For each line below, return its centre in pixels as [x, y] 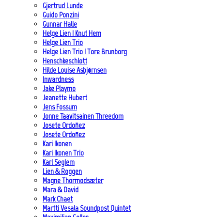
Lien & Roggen [62, 171]
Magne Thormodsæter [73, 181]
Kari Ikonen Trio [63, 153]
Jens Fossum [60, 107]
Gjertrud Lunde [63, 6]
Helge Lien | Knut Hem [72, 33]
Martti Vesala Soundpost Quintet [87, 208]
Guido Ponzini [61, 15]
